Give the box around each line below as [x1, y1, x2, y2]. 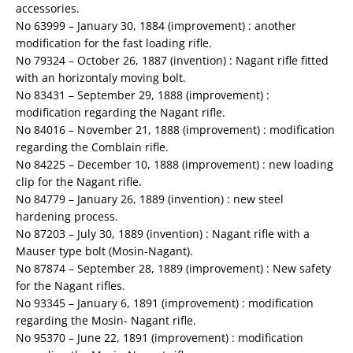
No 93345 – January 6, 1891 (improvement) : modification [16, 295, 314, 311]
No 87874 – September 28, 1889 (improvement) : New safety [16, 261, 331, 277]
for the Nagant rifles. [16, 278, 125, 294]
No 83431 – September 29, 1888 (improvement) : [16, 87, 269, 103]
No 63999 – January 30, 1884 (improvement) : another [16, 18, 296, 34]
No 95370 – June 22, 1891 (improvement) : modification [16, 330, 303, 346]
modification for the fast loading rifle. [16, 35, 212, 51]
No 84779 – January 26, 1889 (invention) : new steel [16, 191, 284, 207]
